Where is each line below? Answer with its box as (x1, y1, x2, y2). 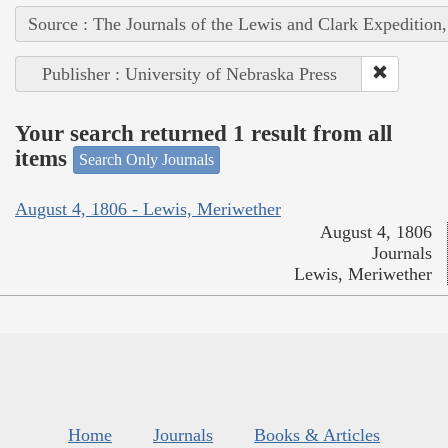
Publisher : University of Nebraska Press (41, 64, 337, 85)
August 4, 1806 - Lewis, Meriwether (15, 198, 281, 219)
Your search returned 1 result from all (15, 120, 392, 146)
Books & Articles (254, 424, 380, 445)
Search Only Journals (79, 151, 214, 169)
